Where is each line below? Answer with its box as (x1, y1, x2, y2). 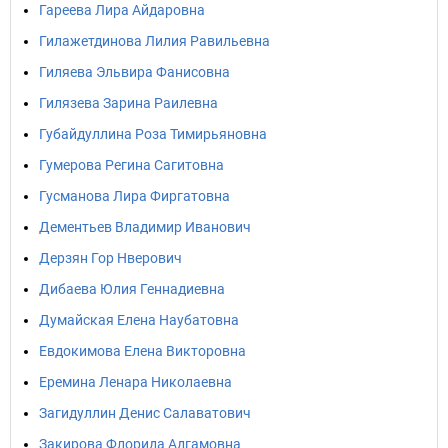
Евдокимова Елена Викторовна (39, 343, 246, 359)
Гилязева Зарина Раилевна (39, 95, 218, 111)
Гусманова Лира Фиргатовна (39, 188, 230, 204)
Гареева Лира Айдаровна (39, 2, 205, 18)
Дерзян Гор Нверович (39, 250, 182, 266)
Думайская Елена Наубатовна (39, 312, 239, 328)
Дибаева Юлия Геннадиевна (39, 281, 225, 297)
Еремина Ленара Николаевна (39, 374, 232, 390)
